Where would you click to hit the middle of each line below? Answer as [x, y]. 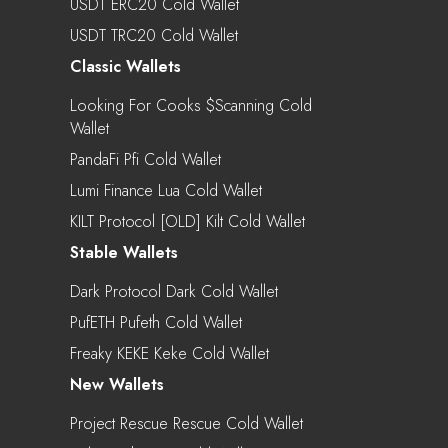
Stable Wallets [124, 252]
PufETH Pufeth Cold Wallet [156, 322]
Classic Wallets [125, 66]
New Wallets [117, 384]
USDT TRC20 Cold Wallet [154, 35]
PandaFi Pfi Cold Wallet [145, 159]
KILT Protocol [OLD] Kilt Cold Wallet [187, 221]
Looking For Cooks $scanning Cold [191, 105]
